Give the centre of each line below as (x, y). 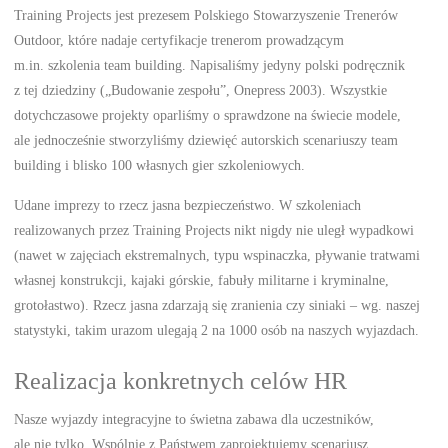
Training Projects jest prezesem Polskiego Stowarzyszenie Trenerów (206, 15)
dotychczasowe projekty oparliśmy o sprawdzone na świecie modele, (208, 115)
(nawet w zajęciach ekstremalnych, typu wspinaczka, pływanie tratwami (217, 254)
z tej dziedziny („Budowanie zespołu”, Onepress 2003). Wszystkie (201, 90)
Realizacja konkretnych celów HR (181, 380)
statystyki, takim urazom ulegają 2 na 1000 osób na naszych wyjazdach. (217, 329)
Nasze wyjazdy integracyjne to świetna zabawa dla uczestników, (194, 418)
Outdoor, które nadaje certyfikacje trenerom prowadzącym (179, 40)
